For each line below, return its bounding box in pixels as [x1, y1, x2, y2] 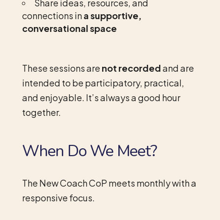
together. [22, 106, 61, 118]
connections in [22, 9, 83, 21]
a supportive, [83, 9, 141, 21]
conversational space [22, 22, 117, 34]
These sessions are [22, 62, 102, 74]
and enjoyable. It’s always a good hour [22, 91, 180, 103]
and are [161, 62, 194, 74]
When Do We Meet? [22, 140, 157, 162]
